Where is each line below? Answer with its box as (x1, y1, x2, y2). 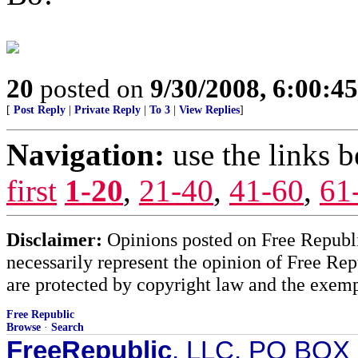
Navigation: (6, 137, 165, 172)
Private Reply (74, 104, 141, 116)
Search (51, 321, 84, 333)
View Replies (179, 104, 240, 116)
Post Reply (14, 104, 66, 116)
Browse (6, 321, 41, 333)
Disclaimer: (6, 229, 102, 250)
